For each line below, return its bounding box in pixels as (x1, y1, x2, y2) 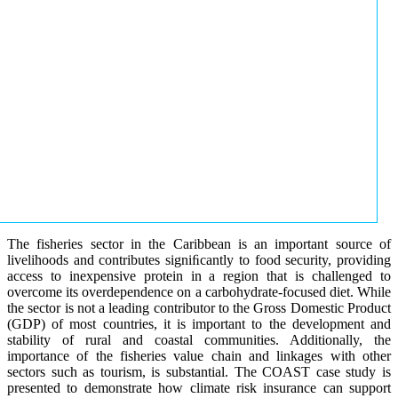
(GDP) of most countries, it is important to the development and (7, 315, 391, 331)
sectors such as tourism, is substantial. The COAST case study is (7, 363, 391, 379)
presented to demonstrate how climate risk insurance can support (7, 379, 391, 395)
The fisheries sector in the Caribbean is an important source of (7, 235, 391, 251)
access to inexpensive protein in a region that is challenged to (7, 267, 391, 283)
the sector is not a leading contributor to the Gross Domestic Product (7, 299, 391, 315)
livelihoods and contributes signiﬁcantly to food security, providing (7, 251, 391, 267)
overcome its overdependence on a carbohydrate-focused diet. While (7, 283, 391, 299)
